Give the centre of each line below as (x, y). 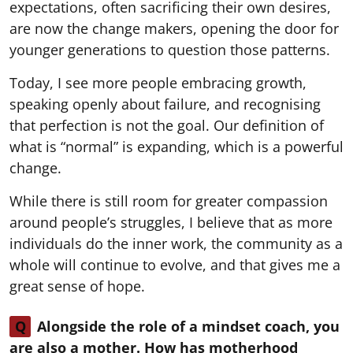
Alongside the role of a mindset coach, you (188, 326)
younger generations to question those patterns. (170, 49)
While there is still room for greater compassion (169, 201)
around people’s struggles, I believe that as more (171, 222)
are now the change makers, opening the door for (174, 28)
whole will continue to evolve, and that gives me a (175, 264)
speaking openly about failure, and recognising (165, 104)
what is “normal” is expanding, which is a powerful (176, 146)
